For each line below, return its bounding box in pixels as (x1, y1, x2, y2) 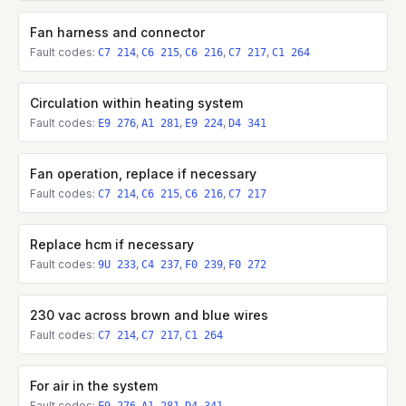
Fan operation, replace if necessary (30, 166, 256, 181)
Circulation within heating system (30, 95, 243, 111)
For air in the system (30, 378, 158, 393)
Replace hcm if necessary (30, 237, 194, 252)
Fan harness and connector (30, 24, 205, 40)
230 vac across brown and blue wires (30, 307, 268, 323)
